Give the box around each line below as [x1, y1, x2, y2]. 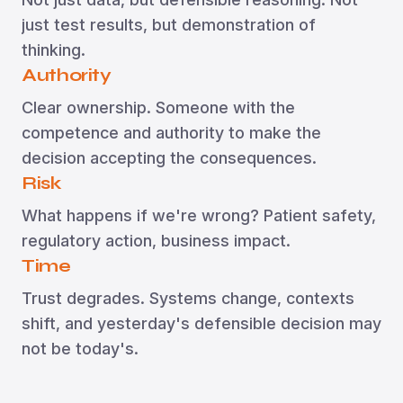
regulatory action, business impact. [22, 230, 291, 250]
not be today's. [22, 338, 139, 358]
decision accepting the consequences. [22, 148, 317, 167]
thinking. [22, 40, 85, 59]
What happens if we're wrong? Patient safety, [22, 205, 376, 225]
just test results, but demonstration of [22, 14, 316, 34]
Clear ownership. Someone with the [22, 97, 295, 117]
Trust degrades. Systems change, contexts [22, 288, 354, 308]
